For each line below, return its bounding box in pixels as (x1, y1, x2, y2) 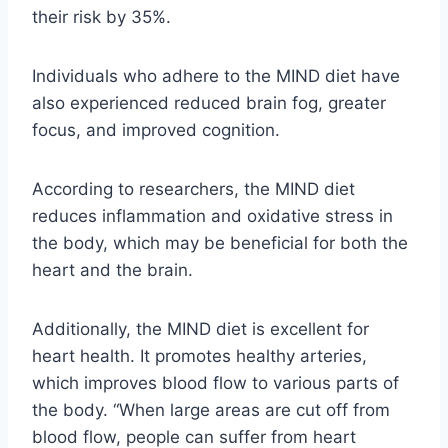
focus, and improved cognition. (32, 119, 280, 140)
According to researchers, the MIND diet (32, 178, 355, 199)
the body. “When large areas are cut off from (32, 399, 390, 420)
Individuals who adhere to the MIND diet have (32, 65, 400, 86)
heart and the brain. (32, 259, 193, 280)
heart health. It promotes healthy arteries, (32, 345, 367, 366)
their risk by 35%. (32, 6, 171, 27)
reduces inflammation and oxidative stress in (32, 205, 393, 226)
